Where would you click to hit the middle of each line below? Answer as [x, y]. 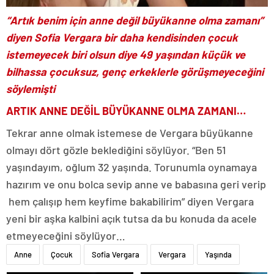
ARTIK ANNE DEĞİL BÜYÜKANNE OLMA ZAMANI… [126, 111]
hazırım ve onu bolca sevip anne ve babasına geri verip [136, 184]
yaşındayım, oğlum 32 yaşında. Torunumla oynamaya [131, 167]
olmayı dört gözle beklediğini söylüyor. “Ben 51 [116, 150]
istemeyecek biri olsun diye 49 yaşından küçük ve [126, 55]
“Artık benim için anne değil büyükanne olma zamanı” [135, 20]
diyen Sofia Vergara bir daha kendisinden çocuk [122, 38]
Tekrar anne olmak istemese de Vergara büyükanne [130, 133]
